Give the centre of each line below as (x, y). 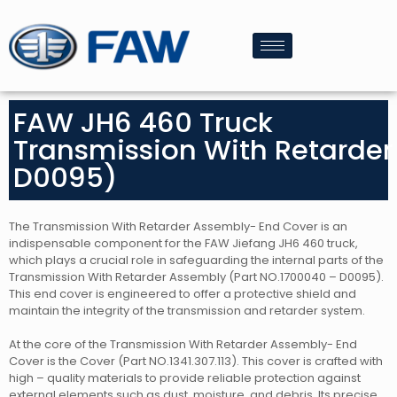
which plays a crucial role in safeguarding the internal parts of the (196, 261)
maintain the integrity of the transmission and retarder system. (187, 311)
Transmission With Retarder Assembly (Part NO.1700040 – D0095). (196, 277)
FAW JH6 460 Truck (143, 123)
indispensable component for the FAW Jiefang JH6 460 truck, (183, 244)
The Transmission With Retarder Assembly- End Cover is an (178, 227)
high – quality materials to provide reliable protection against (185, 378)
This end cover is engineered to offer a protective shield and (183, 294)
